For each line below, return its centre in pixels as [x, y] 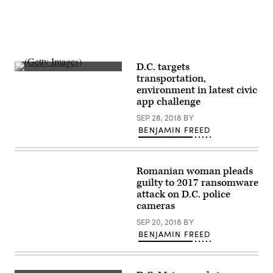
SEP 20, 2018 [160, 222]
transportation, [171, 79]
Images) [29, 83]
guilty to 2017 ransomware [197, 183]
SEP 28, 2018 [160, 118]
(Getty [25, 75]
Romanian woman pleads [195, 171]
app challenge [168, 102]
